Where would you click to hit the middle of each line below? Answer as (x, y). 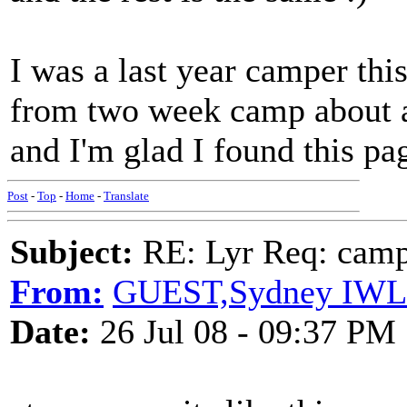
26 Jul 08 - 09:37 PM (243, 332)
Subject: (72, 252)
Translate (126, 196)
